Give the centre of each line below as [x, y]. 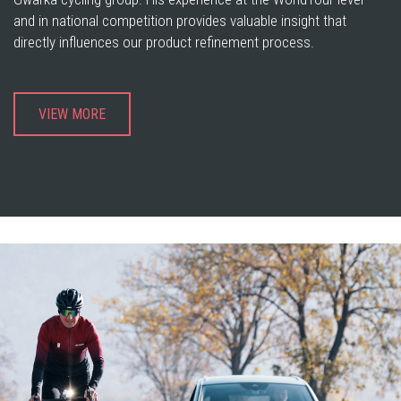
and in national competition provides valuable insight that [180, 21]
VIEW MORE [72, 114]
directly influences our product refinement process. [164, 42]
